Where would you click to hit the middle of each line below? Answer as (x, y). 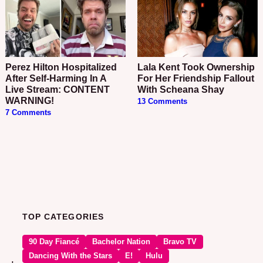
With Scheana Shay (181, 90)
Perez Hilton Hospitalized (9, 68)
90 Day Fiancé (54, 242)
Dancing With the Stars (71, 256)
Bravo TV (180, 242)
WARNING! (30, 101)
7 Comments (28, 113)
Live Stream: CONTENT (58, 90)
